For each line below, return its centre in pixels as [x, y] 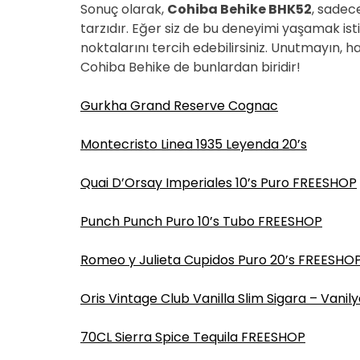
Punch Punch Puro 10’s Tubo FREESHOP [201, 221]
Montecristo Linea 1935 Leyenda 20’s [194, 144]
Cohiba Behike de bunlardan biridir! [190, 67]
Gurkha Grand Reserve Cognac [179, 106]
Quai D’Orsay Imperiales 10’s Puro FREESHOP [219, 183]
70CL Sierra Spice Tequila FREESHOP [193, 337]
